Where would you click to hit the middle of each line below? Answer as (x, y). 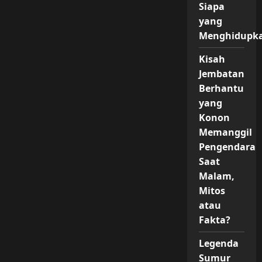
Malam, (216, 176)
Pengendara (227, 147)
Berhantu (221, 88)
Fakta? (214, 220)
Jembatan (221, 74)
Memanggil (225, 132)
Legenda (218, 243)
